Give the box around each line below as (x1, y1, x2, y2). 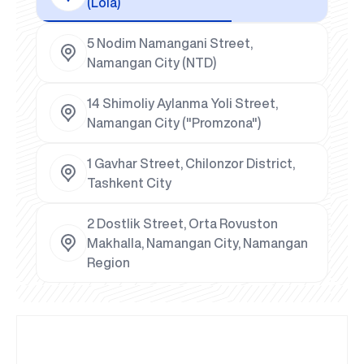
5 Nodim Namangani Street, (87, 37, 253, 50)
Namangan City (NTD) (87, 56, 216, 70)
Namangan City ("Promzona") (87, 116, 261, 130)
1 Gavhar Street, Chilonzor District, (87, 157, 295, 171)
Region (87, 256, 130, 270)
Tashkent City (87, 176, 171, 190)
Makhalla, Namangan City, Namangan (87, 236, 308, 250)
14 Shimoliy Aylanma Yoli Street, (87, 97, 278, 110)
